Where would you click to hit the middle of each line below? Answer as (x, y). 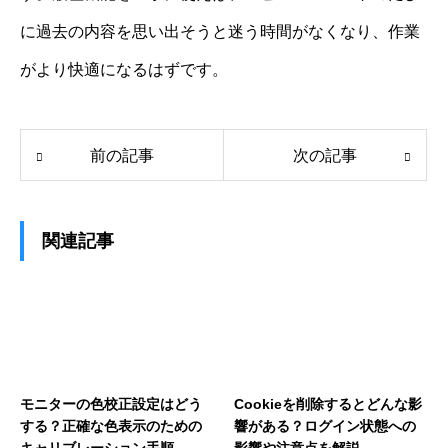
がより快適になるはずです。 (124, 70)
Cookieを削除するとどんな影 (328, 404)
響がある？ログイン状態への (325, 426)
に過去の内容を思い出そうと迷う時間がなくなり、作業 (220, 32)
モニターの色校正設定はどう (111, 404)
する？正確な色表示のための (111, 426)
